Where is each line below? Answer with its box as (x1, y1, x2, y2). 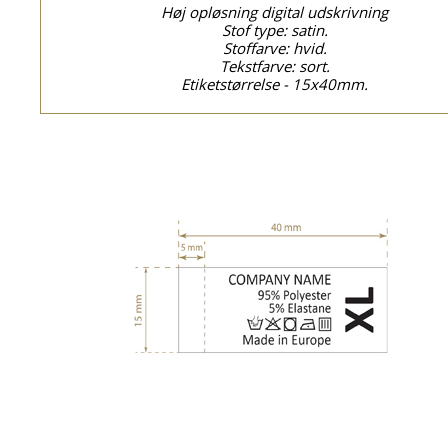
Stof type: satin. (222, 20, 328, 40)
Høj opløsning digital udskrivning (161, 2, 389, 22)
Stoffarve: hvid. (223, 38, 327, 58)
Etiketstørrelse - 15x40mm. (181, 74, 369, 94)
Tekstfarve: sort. (220, 56, 330, 76)
